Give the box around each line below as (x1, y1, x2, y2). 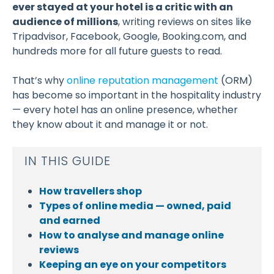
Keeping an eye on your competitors (39, 257, 226, 272)
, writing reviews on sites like (118, 15, 251, 29)
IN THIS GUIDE (24, 152, 111, 169)
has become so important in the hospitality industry (12, 88, 261, 102)
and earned (39, 213, 100, 228)
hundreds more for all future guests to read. (12, 44, 222, 58)
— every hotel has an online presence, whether (12, 103, 238, 117)
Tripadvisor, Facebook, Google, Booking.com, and (12, 29, 246, 43)
